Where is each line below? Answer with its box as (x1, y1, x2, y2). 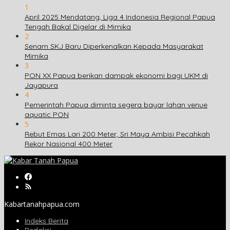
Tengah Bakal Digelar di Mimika (25, 22, 131, 32)
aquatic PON (25, 110, 69, 120)
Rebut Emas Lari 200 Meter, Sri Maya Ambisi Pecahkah (25, 129, 210, 139)
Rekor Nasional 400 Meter (25, 139, 112, 149)
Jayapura (25, 81, 58, 90)
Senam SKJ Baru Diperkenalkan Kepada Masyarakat (25, 42, 203, 51)
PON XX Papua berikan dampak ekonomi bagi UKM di (25, 71, 208, 81)
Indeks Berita (25, 216, 68, 226)
